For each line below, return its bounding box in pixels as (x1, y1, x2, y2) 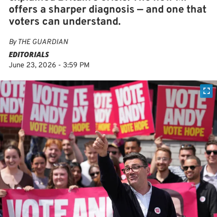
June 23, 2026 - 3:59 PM (9, 61, 90, 70)
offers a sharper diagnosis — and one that (9, 3, 206, 16)
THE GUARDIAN (17, 38, 68, 47)
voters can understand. (9, 15, 121, 29)
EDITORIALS (9, 49, 49, 59)
